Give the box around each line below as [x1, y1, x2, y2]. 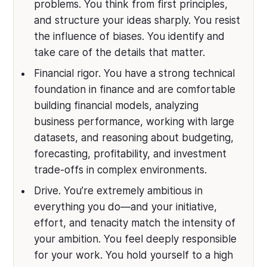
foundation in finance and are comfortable [34, 83, 236, 95]
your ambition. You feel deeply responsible [34, 233, 237, 245]
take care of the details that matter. [34, 46, 206, 58]
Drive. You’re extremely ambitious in [34, 185, 203, 197]
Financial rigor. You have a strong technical [34, 67, 235, 79]
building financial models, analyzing [34, 100, 199, 111]
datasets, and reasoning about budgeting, [34, 132, 234, 144]
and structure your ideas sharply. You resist [34, 14, 241, 26]
